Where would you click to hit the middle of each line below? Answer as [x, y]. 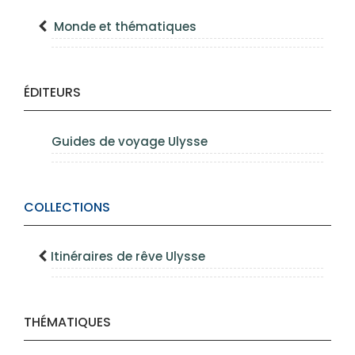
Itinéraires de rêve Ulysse [128, 256]
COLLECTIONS [67, 207]
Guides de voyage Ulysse [130, 141]
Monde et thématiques [125, 27]
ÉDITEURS [52, 92]
